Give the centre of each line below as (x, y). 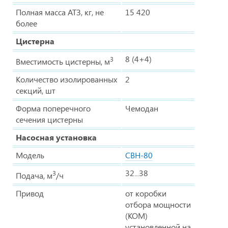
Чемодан (142, 108)
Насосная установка (56, 137)
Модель (30, 155)
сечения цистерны (49, 119)
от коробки (146, 193)
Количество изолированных (66, 79)
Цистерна (35, 41)
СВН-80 (139, 155)
